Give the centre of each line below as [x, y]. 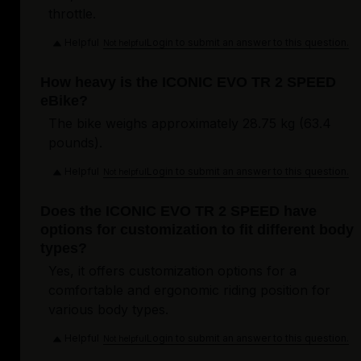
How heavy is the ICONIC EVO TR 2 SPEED [188, 83]
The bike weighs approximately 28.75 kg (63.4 [190, 124]
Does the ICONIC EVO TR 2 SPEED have [178, 212]
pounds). [75, 143]
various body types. [108, 310]
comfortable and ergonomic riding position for [189, 290]
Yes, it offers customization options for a [172, 271]
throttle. [72, 14]
